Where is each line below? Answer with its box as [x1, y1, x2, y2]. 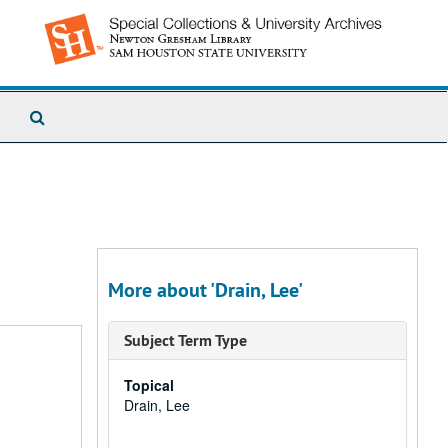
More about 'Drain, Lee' [108, 277, 303, 303]
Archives [44, 144, 106, 167]
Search [44, 104, 95, 127]
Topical [124, 375, 174, 395]
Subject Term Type [124, 330, 247, 351]
